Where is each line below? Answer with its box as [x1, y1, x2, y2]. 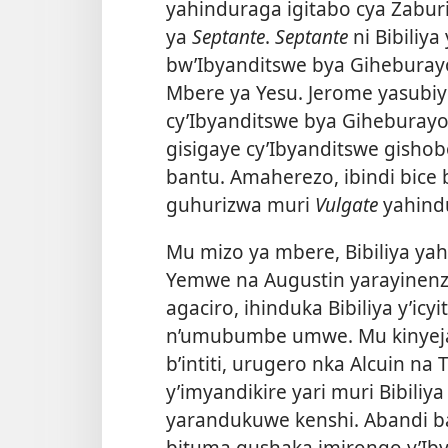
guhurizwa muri [166, 190, 315, 218]
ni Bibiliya [348, 22, 445, 50]
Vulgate [315, 190, 378, 218]
